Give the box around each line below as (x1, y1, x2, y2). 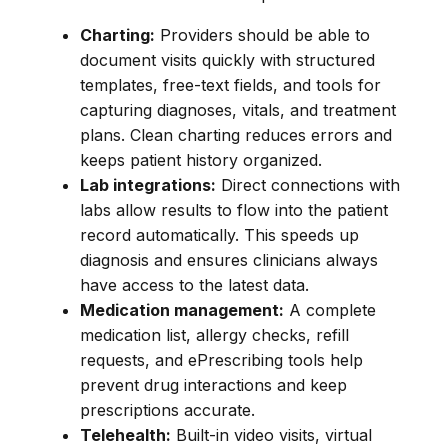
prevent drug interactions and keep (80, 374, 347, 395)
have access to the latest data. (80, 274, 309, 295)
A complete (284, 299, 376, 320)
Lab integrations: (80, 174, 216, 195)
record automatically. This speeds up (80, 224, 359, 245)
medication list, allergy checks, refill (80, 324, 349, 345)
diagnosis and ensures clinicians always (80, 249, 378, 270)
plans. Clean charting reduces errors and (80, 124, 392, 145)
